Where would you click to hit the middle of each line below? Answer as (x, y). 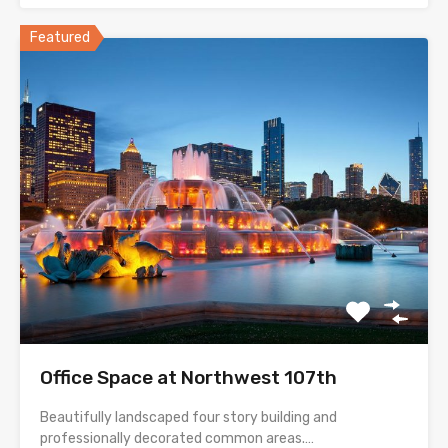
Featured (60, 37)
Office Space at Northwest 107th (188, 377)
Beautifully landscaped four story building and (188, 417)
